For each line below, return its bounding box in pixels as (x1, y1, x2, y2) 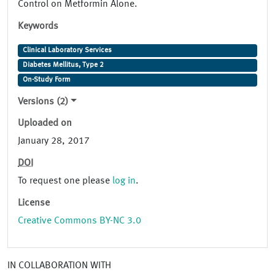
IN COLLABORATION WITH (7, 261, 111, 271)
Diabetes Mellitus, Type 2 (22, 61, 104, 69)
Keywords (18, 21, 58, 32)
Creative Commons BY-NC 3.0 (18, 216, 141, 227)
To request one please (18, 176, 112, 187)
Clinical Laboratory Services (22, 47, 112, 55)
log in (112, 176, 136, 187)
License (18, 198, 50, 209)
